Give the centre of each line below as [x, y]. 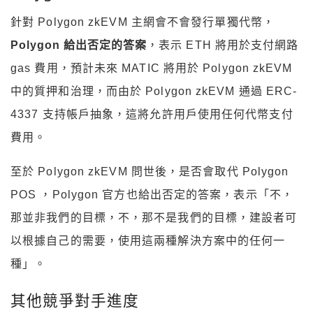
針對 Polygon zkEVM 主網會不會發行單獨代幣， [143, 22]
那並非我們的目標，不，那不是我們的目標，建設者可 [154, 217]
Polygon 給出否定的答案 [79, 45]
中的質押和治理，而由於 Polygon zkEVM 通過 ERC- [154, 91]
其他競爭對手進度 [75, 300]
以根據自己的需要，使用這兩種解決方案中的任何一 [148, 240]
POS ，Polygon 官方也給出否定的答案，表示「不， [152, 194]
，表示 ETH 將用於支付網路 [223, 45]
